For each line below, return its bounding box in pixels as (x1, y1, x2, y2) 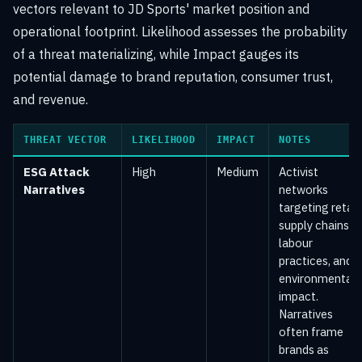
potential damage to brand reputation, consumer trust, (13, 69, 333, 85)
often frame (279, 324, 343, 339)
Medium (217, 164, 259, 179)
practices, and (279, 253, 352, 268)
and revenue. (13, 91, 88, 107)
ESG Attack (23, 164, 90, 179)
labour (279, 235, 313, 250)
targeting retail (279, 200, 359, 215)
